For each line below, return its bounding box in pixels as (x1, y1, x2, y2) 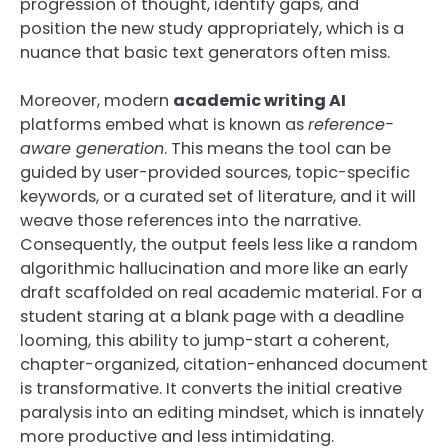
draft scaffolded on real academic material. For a (20, 281, 422, 305)
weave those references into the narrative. (20, 209, 361, 233)
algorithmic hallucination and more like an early (20, 257, 408, 281)
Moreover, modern (20, 89, 173, 113)
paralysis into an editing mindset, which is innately (20, 401, 424, 425)
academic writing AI (173, 89, 346, 113)
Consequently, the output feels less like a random (20, 233, 418, 257)
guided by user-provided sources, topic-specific (20, 161, 410, 185)
